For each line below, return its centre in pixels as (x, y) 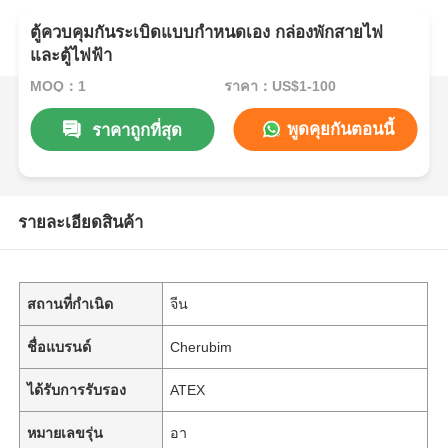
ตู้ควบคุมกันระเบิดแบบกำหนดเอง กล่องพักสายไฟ (207, 33)
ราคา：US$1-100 (279, 85)
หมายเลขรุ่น (65, 432)
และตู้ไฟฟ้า (71, 56)
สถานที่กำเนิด (70, 303)
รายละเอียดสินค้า (80, 222)
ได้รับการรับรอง (77, 389)
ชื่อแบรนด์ (59, 346)
